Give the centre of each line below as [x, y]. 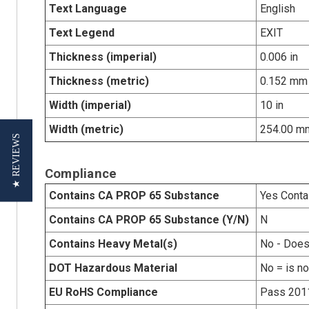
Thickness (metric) [99, 81]
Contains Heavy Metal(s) [113, 243]
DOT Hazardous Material [113, 268]
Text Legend [81, 32]
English [277, 8]
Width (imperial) [90, 105]
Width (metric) [86, 129]
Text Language [88, 8]
